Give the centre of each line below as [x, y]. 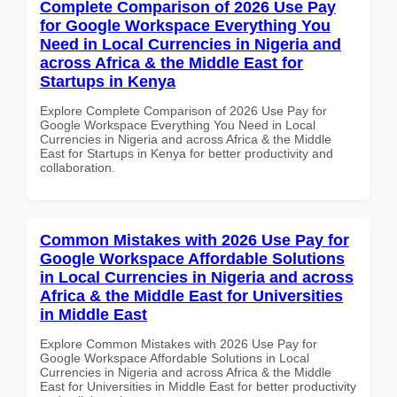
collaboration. [78, 167]
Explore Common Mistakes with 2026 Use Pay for [179, 343]
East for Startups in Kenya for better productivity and [187, 153]
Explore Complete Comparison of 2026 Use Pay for [183, 110]
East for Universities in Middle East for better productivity [198, 386]
